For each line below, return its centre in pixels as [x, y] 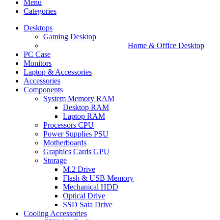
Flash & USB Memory [98, 178]
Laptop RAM [84, 116]
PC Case [37, 54]
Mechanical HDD [91, 187]
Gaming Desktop [70, 36]
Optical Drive [84, 195]
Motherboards [65, 142]
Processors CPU [69, 125]
